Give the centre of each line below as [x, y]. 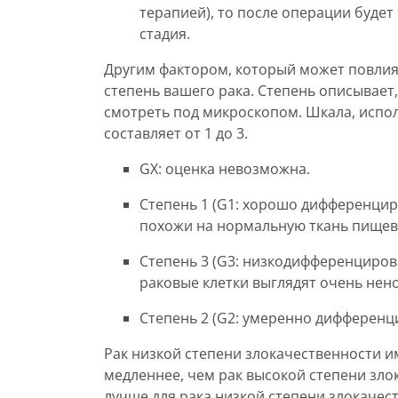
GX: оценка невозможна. [225, 169]
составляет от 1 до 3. [176, 133]
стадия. [165, 34]
